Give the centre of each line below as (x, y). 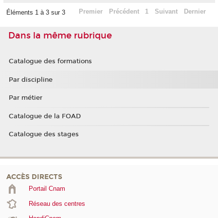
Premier (91, 12)
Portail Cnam (47, 189)
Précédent (124, 12)
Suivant (166, 12)
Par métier (25, 98)
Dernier (195, 12)
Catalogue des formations (50, 62)
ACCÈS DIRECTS (34, 177)
